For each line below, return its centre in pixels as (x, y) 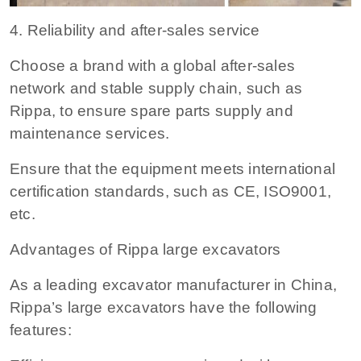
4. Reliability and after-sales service (135, 30)
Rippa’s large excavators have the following (164, 307)
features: (41, 330)
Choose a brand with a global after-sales (153, 65)
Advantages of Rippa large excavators (145, 249)
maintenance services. (90, 133)
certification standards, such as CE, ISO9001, (171, 191)
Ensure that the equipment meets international (173, 168)
